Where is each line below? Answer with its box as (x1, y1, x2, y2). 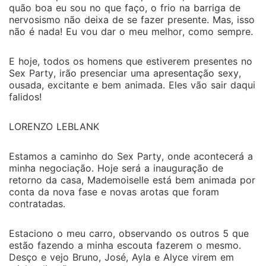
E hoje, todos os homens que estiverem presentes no (9, 55, 252, 67)
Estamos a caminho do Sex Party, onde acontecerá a (9, 150, 253, 162)
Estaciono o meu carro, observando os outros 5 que (9, 227, 249, 239)
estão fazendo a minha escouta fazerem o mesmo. (9, 239, 241, 251)
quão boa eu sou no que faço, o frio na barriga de (9, 2, 240, 14)
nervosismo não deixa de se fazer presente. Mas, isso (9, 14, 255, 26)
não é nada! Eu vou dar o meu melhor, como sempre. (9, 26, 253, 37)
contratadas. (9, 198, 65, 210)
